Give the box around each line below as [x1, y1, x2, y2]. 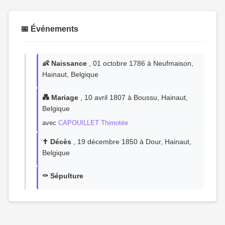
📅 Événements [21, 25, 78, 33]
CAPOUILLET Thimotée [58, 119, 128, 127]
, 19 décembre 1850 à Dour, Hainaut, [71, 138, 191, 146]
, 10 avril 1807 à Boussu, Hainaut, [78, 93, 188, 101]
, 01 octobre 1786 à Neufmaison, [87, 59, 193, 67]
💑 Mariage [42, 93, 78, 101]
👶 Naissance [42, 59, 87, 67]
